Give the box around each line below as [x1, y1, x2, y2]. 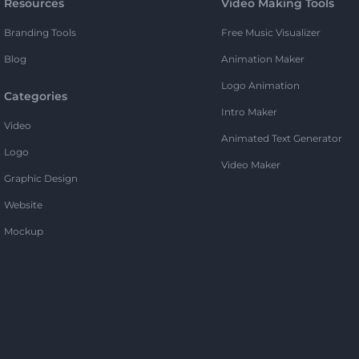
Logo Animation [220, 79, 300, 92]
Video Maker [220, 159, 280, 171]
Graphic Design [4, 172, 79, 185]
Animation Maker [220, 53, 305, 66]
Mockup [4, 225, 44, 238]
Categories [4, 89, 68, 104]
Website [4, 199, 43, 212]
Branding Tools [4, 26, 77, 39]
